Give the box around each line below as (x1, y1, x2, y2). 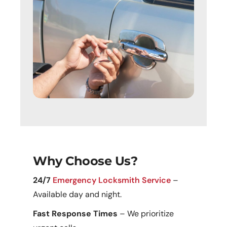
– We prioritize (118, 208, 174, 219)
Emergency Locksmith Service (53, 175, 171, 186)
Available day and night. (33, 189, 122, 200)
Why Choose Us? (33, 154, 138, 169)
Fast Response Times (33, 208, 118, 219)
